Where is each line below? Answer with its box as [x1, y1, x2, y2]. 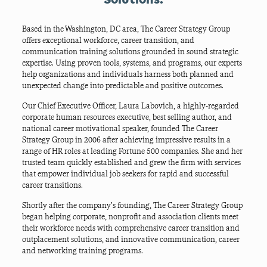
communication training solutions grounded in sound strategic [21, 48, 238, 56]
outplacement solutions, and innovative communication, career [21, 236, 240, 244]
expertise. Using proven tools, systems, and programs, [21, 60, 204, 67]
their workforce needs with [21, 225, 114, 232]
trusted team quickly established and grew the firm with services [21, 159, 241, 167]
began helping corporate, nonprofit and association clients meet [21, 213, 238, 221]
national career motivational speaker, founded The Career [21, 125, 218, 133]
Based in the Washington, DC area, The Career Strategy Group [21, 26, 230, 33]
